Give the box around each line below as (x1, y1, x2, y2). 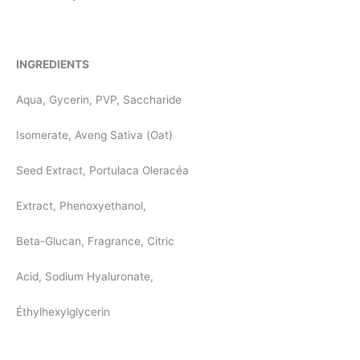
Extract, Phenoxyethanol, (16, 198, 146, 212)
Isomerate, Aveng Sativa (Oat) (16, 129, 173, 142)
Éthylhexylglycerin (16, 305, 110, 318)
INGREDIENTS (16, 58, 89, 72)
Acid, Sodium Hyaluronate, (16, 269, 153, 283)
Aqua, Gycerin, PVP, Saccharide (16, 93, 182, 107)
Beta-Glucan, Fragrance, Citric (16, 234, 174, 247)
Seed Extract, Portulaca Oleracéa (16, 164, 189, 178)
